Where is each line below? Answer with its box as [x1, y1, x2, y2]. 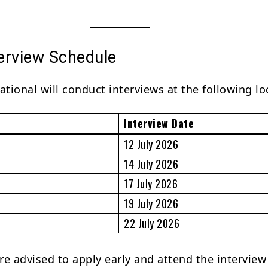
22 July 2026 [124, 215, 180, 231]
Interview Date [124, 115, 194, 131]
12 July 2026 [124, 136, 179, 152]
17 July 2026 [124, 175, 178, 191]
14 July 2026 [124, 156, 179, 172]
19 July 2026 [124, 195, 179, 211]
